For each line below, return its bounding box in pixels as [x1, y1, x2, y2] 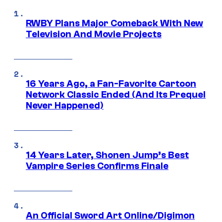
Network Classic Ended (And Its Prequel [26, 89, 206, 101]
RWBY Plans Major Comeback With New [26, 18, 203, 29]
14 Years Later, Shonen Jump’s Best [26, 150, 189, 161]
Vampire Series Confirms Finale [26, 161, 168, 172]
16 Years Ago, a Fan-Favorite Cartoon [26, 78, 196, 90]
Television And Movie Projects [26, 29, 162, 40]
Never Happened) [26, 100, 104, 111]
